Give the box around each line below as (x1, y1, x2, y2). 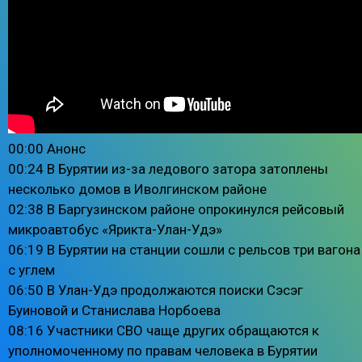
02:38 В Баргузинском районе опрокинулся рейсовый (8, 200, 344, 217)
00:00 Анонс (8, 140, 86, 157)
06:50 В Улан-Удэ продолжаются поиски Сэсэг (8, 281, 303, 298)
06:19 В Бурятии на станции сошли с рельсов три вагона (8, 241, 360, 258)
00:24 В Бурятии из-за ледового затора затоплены (8, 160, 328, 177)
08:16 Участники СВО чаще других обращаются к (8, 322, 319, 339)
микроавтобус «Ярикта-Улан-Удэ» (8, 221, 222, 238)
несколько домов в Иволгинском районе (8, 180, 267, 197)
